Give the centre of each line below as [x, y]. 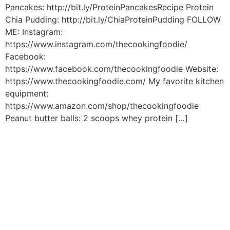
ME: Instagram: [34, 32]
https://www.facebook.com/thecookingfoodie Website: [112, 69]
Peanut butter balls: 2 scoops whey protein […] [97, 118]
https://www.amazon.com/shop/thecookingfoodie [102, 106]
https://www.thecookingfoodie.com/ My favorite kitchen [114, 81]
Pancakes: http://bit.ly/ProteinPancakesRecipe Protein [109, 7]
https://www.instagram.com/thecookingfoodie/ [96, 44]
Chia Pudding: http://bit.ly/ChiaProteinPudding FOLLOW [113, 20]
